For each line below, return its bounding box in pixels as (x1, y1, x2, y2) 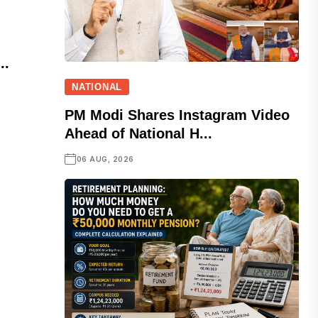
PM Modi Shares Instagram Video (65, 107, 290, 124)
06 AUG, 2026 (76, 155, 134, 164)
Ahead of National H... (65, 126, 213, 142)
